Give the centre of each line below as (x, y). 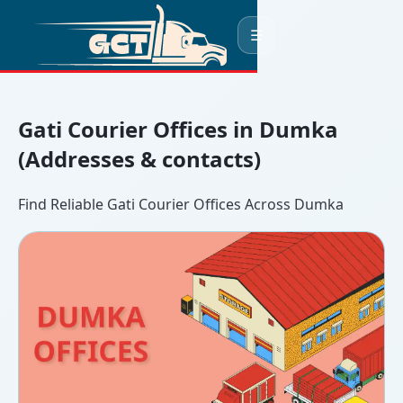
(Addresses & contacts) (139, 158)
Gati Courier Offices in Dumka (178, 129)
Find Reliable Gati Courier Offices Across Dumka (181, 204)
